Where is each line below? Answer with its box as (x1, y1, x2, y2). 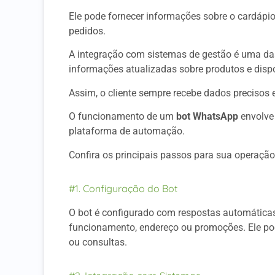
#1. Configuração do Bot (69, 182, 177, 195)
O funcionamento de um (69, 110, 176, 123)
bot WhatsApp (176, 110, 238, 123)
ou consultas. (69, 236, 127, 248)
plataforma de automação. (69, 125, 187, 137)
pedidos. (69, 25, 106, 37)
